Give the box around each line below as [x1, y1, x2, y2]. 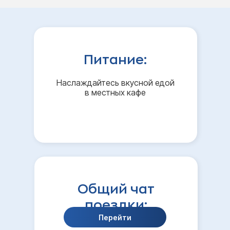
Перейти [99, 213, 131, 222]
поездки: [84, 199, 147, 212]
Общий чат [77, 183, 155, 196]
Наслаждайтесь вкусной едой [56, 78, 175, 88]
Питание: [84, 53, 147, 66]
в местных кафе [85, 87, 146, 98]
